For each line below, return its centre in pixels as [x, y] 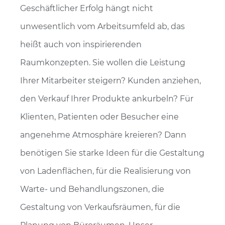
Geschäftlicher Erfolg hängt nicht [87, 8]
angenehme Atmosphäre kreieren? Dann [103, 135]
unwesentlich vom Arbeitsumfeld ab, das [102, 26]
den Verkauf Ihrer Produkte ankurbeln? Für [107, 98]
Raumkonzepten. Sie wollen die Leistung [103, 62]
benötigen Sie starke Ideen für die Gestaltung [112, 153]
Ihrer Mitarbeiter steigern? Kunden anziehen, [110, 80]
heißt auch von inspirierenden [81, 44]
